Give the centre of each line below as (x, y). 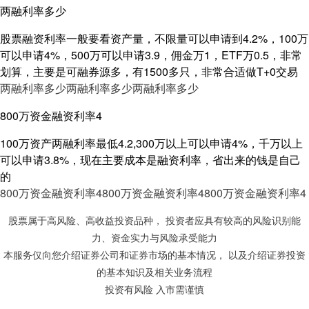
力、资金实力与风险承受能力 (154, 238)
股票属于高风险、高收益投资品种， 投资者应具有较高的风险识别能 (154, 221)
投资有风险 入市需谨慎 (154, 290)
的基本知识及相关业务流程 (154, 272)
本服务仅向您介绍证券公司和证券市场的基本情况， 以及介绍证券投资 (154, 255)
